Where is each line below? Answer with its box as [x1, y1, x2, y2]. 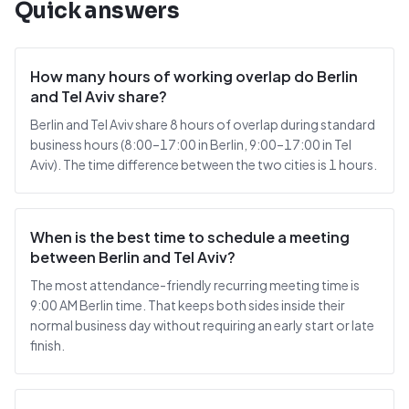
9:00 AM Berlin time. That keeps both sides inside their [30, 297, 345, 313]
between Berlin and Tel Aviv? [30, 247, 236, 267]
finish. [30, 337, 65, 353]
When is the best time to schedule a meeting [30, 227, 350, 246]
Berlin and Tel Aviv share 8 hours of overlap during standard [30, 116, 375, 132]
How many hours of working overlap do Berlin [30, 67, 358, 86]
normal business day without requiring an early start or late [30, 317, 374, 333]
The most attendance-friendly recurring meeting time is [30, 277, 360, 293]
